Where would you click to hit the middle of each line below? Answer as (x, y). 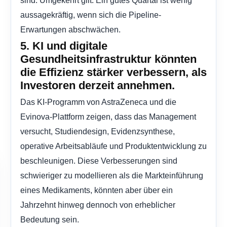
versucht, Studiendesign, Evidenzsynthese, (98, 131)
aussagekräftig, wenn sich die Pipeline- (91, 15)
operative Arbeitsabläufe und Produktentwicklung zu (113, 146)
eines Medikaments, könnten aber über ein (97, 190)
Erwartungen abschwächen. (70, 30)
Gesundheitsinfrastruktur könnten (108, 59)
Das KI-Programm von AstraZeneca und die (98, 102)
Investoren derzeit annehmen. (98, 86)
